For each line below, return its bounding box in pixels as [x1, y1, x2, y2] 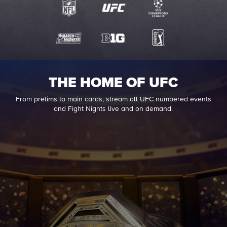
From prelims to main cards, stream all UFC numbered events [15, 96, 211, 103]
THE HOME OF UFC [48, 76, 178, 90]
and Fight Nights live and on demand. [54, 105, 173, 112]
